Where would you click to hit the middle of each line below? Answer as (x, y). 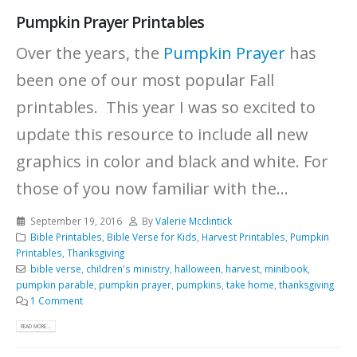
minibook (286, 269)
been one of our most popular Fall (145, 80)
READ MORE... (36, 327)
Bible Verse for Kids (151, 237)
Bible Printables (66, 237)
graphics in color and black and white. (160, 162)
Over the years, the (90, 53)
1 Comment (56, 301)
